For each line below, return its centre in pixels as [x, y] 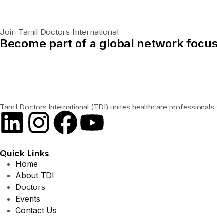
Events [28, 198]
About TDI [35, 175]
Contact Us [36, 210]
